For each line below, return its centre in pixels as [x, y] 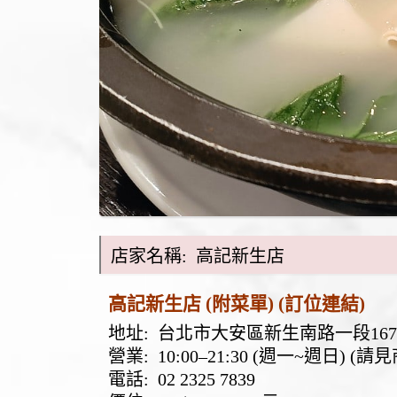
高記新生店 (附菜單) [193, 304]
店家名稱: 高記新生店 [198, 256]
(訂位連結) [322, 304]
